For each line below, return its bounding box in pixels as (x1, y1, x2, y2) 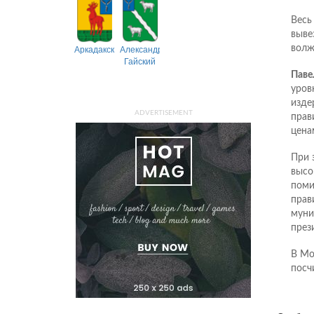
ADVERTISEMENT (134, 109, 193, 116)
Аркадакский (74, 42, 124, 55)
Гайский (124, 54, 156, 67)
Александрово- (120, 42, 179, 55)
